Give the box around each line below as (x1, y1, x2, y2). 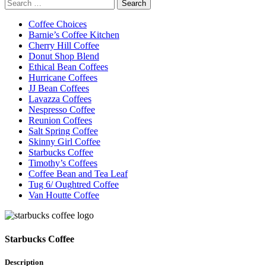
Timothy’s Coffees (28, 158, 97, 169)
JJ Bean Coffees (28, 83, 89, 94)
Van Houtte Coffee (28, 190, 99, 201)
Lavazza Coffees (28, 94, 91, 104)
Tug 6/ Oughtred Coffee (28, 179, 119, 190)
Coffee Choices (28, 19, 87, 30)
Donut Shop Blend (28, 51, 99, 62)
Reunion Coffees (28, 115, 92, 126)
